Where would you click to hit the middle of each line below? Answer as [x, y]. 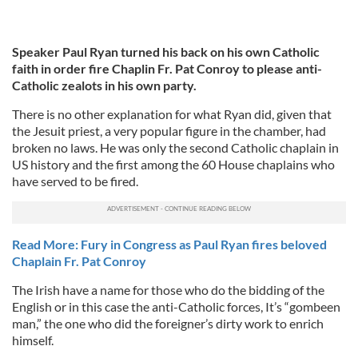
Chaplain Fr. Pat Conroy [79, 261]
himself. [33, 340]
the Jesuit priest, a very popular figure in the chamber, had [169, 131]
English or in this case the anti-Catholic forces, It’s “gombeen [176, 306]
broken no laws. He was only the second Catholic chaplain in [175, 147]
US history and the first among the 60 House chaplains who [173, 164]
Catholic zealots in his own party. [104, 85]
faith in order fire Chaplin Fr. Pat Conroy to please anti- [167, 68]
